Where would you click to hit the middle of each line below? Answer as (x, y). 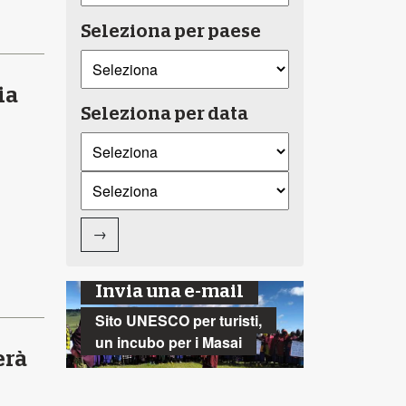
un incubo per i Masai (169, 342)
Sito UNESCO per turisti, (179, 320)
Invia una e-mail (170, 291)
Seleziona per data (165, 114)
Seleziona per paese (171, 31)
